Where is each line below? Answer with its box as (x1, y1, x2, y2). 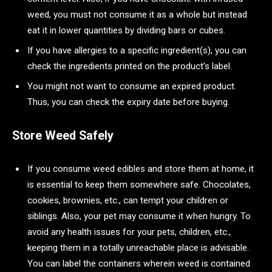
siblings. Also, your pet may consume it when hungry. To (27, 211, 251, 222)
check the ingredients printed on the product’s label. (27, 61, 234, 72)
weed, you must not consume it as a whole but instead (27, 9, 247, 21)
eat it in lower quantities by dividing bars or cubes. (27, 25, 228, 36)
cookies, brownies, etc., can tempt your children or (27, 195, 228, 206)
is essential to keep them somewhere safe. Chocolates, (27, 179, 251, 191)
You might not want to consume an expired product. (27, 80, 236, 92)
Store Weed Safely (12, 128, 114, 143)
